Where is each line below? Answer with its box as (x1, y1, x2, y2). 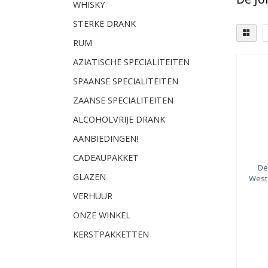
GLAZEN (73, 171, 106, 182)
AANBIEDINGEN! (73, 133, 138, 144)
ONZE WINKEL (73, 209, 130, 221)
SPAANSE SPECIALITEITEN (73, 75, 178, 87)
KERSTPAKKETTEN (73, 229, 149, 240)
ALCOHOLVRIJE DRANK (73, 114, 165, 125)
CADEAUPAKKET (73, 152, 139, 163)
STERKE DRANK (73, 18, 136, 29)
